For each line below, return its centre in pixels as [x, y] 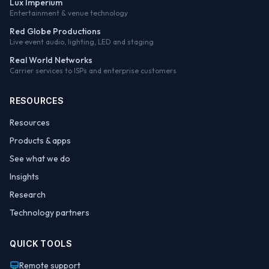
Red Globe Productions [55, 32]
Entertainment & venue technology [69, 13]
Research [28, 195]
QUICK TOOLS [41, 244]
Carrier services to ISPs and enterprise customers [93, 71]
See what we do [40, 159]
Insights [24, 177]
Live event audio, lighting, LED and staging [82, 42]
